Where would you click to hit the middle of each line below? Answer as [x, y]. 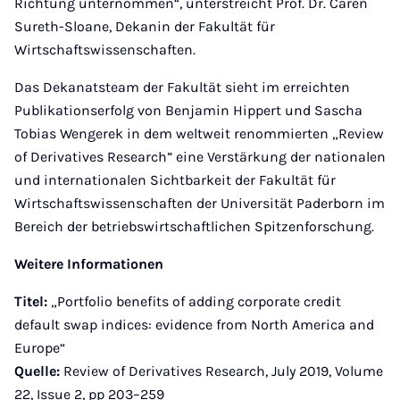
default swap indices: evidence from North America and [194, 325]
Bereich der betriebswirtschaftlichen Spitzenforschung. [194, 226]
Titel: [33, 301]
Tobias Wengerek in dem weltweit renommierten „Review [199, 133]
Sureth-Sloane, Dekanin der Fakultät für [145, 26]
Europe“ [40, 348]
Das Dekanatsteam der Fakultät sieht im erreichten [182, 87]
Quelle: [39, 371]
